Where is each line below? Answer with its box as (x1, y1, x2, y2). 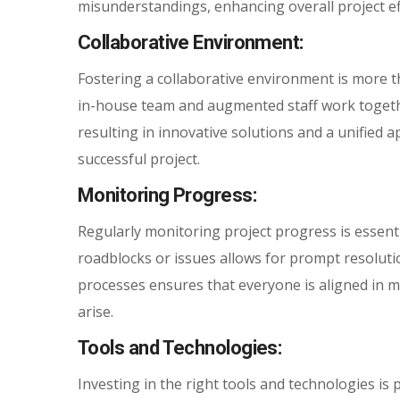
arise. (78, 302, 113, 321)
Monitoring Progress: (78, 184, 261, 206)
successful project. (78, 149, 200, 169)
